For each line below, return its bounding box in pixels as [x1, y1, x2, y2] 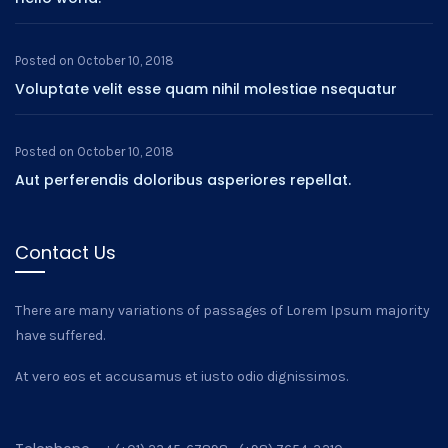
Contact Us [15, 240, 116, 265]
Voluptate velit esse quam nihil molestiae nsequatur [15, 79, 397, 99]
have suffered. [15, 327, 105, 344]
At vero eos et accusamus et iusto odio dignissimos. [15, 368, 348, 385]
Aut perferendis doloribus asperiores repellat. [15, 170, 351, 190]
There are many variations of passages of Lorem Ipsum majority [15, 302, 430, 319]
